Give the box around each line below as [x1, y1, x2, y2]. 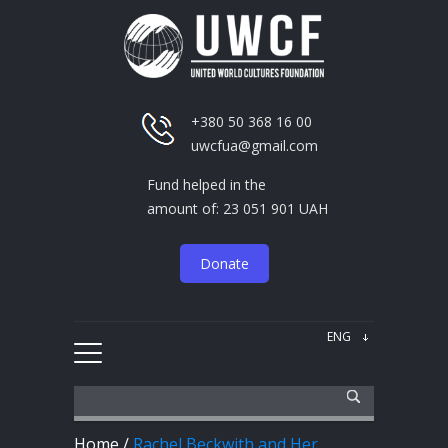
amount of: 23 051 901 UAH [147, 198, 328, 218]
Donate [199, 253, 249, 273]
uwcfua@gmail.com [191, 135, 318, 155]
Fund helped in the [147, 174, 266, 194]
